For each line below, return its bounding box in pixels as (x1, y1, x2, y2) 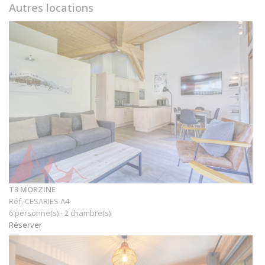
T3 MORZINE (9, 184, 56, 195)
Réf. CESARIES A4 (9, 196, 69, 207)
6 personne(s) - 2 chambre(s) (9, 208, 111, 219)
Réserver (9, 219, 42, 231)
